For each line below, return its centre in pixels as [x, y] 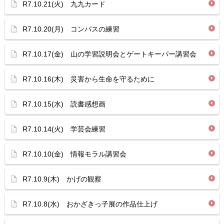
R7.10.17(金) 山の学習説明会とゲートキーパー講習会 [109, 54]
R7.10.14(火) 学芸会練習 [64, 129]
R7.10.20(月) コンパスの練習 [71, 29]
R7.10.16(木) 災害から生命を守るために [88, 79]
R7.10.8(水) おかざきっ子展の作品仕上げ [90, 204]
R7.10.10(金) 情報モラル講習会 [74, 154]
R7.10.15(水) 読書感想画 [64, 104]
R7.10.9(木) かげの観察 [62, 179]
